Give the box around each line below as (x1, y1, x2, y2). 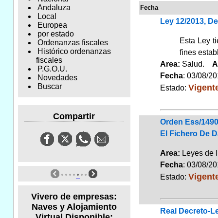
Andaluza (37, 3, 71, 12)
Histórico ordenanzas (37, 47, 111, 56)
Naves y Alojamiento (31, 201, 117, 212)
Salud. (180, 59, 212, 68)
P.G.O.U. (37, 65, 67, 73)
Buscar (37, 82, 62, 91)
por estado (37, 30, 74, 38)
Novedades (37, 73, 77, 82)
